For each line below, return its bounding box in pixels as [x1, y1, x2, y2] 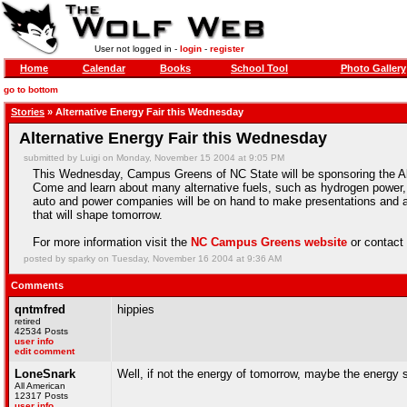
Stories [11, 106, 45, 117]
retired [15, 316, 41, 326]
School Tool [231, 63, 288, 74]
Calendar [82, 63, 125, 74]
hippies [117, 303, 154, 316]
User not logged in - [94, 44, 180, 54]
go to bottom [4, 84, 58, 94]
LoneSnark [15, 367, 75, 381]
